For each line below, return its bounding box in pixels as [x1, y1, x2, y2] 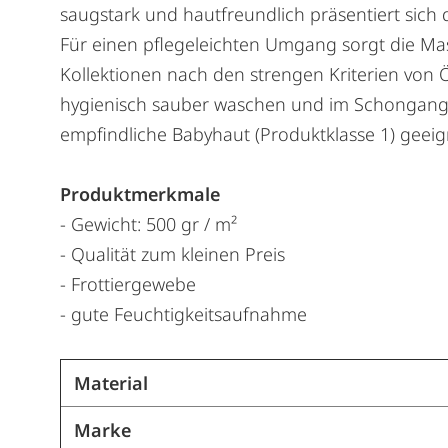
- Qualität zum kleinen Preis [60, 242, 285, 267]
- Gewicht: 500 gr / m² [60, 212, 237, 237]
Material [73, 371, 148, 396]
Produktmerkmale [60, 182, 220, 207]
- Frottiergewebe [60, 272, 196, 297]
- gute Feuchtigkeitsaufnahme [60, 302, 307, 327]
